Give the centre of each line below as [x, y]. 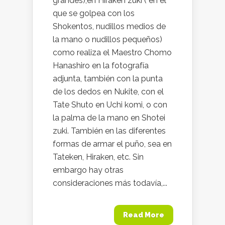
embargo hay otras [88, 170]
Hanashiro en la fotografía [101, 66]
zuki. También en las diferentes [109, 131]
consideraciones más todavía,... [110, 183]
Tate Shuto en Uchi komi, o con [110, 105]
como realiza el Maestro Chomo [112, 52]
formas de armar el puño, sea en [112, 144]
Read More [144, 215]
